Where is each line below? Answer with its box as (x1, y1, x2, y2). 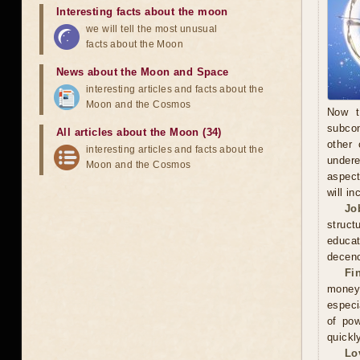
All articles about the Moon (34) (56, 126, 222, 138)
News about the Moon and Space (56, 66, 229, 78)
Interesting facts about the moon (56, 6, 228, 18)
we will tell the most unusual (86, 23, 218, 35)
